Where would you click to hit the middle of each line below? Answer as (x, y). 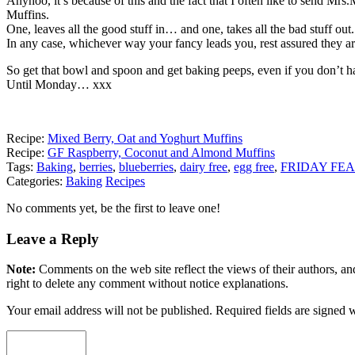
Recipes (125, 181)
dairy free (204, 166)
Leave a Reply (53, 239)
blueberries (146, 166)
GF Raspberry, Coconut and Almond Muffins (161, 152)
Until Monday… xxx (59, 84)
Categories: (36, 181)
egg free (254, 166)
